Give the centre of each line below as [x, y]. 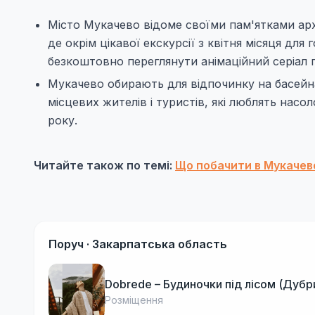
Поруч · [70, 244]
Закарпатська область [160, 244]
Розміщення [134, 300]
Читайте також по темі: [104, 165]
